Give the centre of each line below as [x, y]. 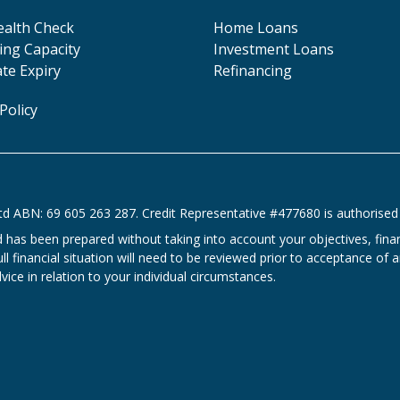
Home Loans [256, 28]
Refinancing [253, 71]
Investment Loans [274, 49]
